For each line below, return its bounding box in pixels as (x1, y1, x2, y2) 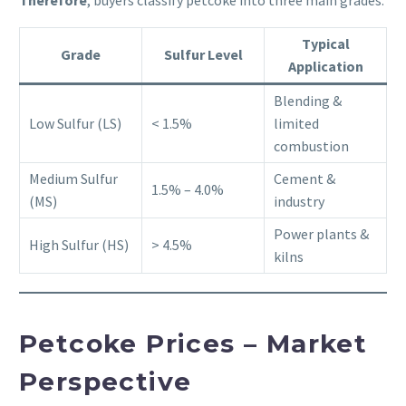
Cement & (274, 169, 335, 188)
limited (274, 114, 319, 133)
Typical (301, 34, 350, 53)
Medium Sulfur (29, 169, 118, 188)
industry (274, 192, 324, 211)
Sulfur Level (163, 45, 243, 64)
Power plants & (274, 225, 369, 244)
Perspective (19, 366, 192, 398)
